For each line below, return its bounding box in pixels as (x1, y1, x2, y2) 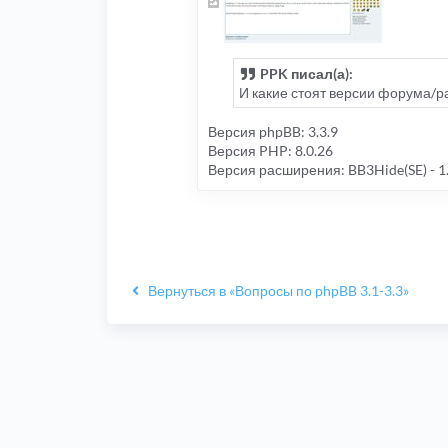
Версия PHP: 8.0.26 (208, 142, 333, 160)
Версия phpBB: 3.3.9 (208, 123, 338, 141)
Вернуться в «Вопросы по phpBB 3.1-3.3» (147, 282, 409, 300)
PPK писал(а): (256, 65, 353, 83)
